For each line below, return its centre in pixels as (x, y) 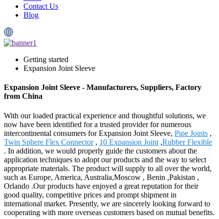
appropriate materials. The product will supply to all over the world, (108, 168)
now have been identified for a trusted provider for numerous (98, 124)
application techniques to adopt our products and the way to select (105, 159)
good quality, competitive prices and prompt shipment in (90, 195)
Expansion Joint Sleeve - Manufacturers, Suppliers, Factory (103, 88)
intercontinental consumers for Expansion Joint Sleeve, (89, 133)
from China (23, 96)
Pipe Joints (191, 133)
